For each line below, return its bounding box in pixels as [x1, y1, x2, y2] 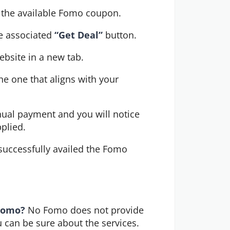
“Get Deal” [54, 29, 103, 42]
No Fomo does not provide [25, 203, 144, 216]
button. [103, 29, 137, 42]
